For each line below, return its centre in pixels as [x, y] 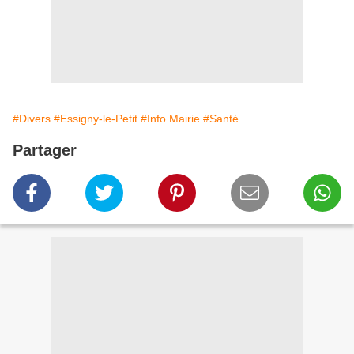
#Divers [32, 119]
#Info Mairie [170, 119]
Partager [45, 151]
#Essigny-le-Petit [96, 119]
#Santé [221, 119]
